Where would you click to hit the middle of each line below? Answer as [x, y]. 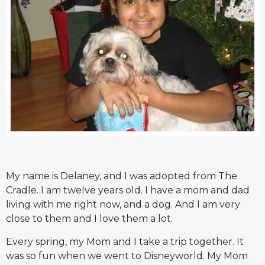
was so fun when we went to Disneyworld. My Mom [127, 256]
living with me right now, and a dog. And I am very [123, 205]
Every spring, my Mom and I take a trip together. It [125, 241]
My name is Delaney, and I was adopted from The [122, 176]
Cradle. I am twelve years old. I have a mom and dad [128, 190]
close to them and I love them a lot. [89, 219]
